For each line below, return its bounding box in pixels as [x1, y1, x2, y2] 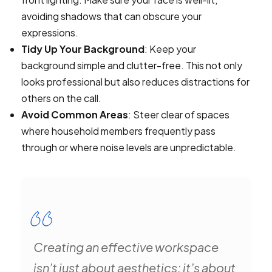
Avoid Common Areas [21, 108, 128, 121]
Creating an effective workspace [33, 239, 219, 254]
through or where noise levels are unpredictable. [21, 141, 236, 154]
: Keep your [144, 42, 196, 55]
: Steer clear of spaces [128, 108, 229, 121]
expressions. [21, 26, 78, 39]
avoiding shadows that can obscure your [21, 10, 202, 22]
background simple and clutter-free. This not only [21, 59, 242, 72]
